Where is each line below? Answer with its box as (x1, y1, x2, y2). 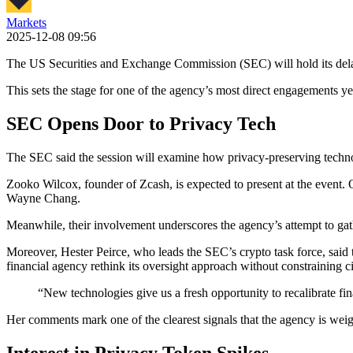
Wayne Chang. (6, 191, 80, 205)
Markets (6, 16, 46, 29)
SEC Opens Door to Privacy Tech (6, 113, 276, 134)
